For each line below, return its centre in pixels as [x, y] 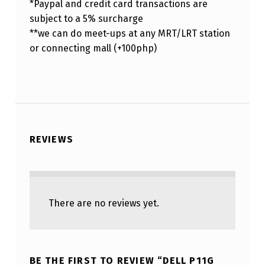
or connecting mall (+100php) [93, 49]
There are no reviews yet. [104, 203]
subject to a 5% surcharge [86, 19]
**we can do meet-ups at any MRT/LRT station [130, 34]
